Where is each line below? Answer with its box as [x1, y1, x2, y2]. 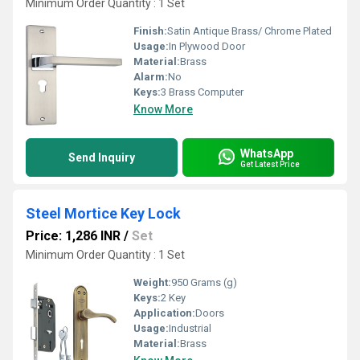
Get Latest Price [240, 159, 300, 169]
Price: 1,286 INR [26, 228, 121, 243]
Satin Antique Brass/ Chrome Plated [167, 25, 332, 37]
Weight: [133, 276, 171, 288]
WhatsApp [240, 146, 293, 160]
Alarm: [133, 71, 168, 83]
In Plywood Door [169, 40, 245, 52]
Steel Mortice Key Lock [26, 205, 181, 222]
